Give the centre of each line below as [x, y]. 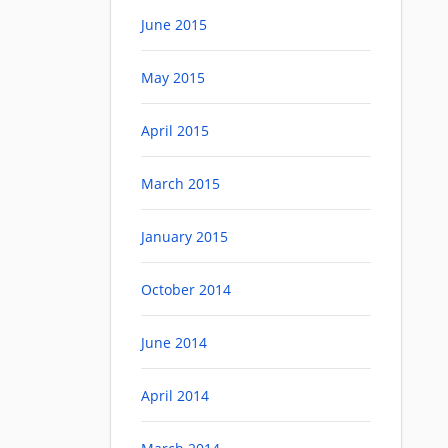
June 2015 [174, 25]
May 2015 [173, 78]
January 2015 [184, 237]
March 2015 [180, 184]
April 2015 [175, 131]
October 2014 [186, 290]
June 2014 [174, 343]
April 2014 [175, 396]
